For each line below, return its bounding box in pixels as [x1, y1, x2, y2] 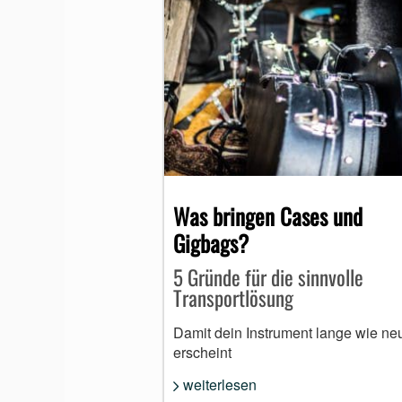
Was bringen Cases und [173, 199, 363, 233]
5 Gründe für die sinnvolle [173, 262, 363, 293]
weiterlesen [183, 374, 257, 396]
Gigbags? [173, 226, 249, 260]
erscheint [173, 342, 232, 363]
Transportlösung [173, 283, 293, 314]
